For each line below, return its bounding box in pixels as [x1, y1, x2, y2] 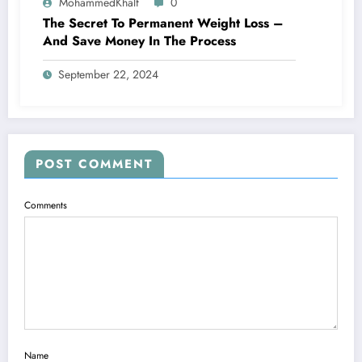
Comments [24, 197, 67, 213]
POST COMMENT [36, 154, 153, 173]
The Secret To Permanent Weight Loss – [43, 13, 284, 32]
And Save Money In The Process [43, 31, 236, 50]
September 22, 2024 [58, 65, 158, 82]
